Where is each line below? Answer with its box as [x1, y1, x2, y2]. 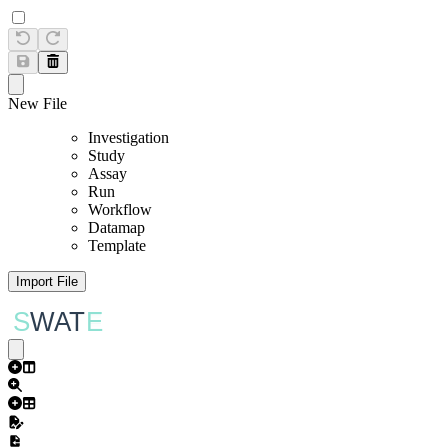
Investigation [88, 129, 169, 146]
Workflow [88, 201, 152, 218]
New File [8, 95, 67, 112]
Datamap [88, 219, 145, 236]
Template [88, 237, 146, 254]
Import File [16, 274, 78, 289]
